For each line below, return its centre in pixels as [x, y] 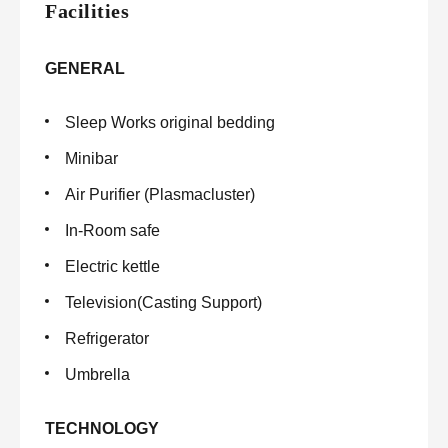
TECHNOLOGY [102, 428]
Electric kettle [112, 266]
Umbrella [97, 374]
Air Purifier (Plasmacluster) [160, 194]
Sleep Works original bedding [170, 122]
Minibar [91, 158]
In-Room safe [112, 230]
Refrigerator [107, 338]
